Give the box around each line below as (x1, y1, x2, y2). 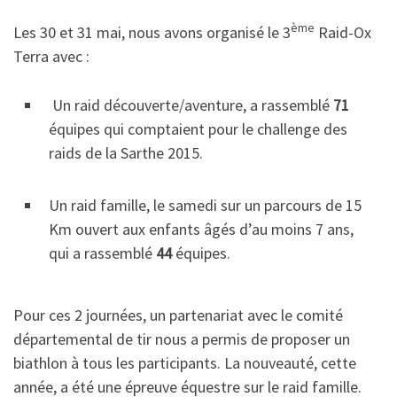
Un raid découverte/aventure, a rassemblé (49, 95, 333, 115)
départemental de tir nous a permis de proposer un (13, 328, 350, 349)
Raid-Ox (315, 22, 371, 43)
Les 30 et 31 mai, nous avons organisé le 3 (13, 22, 291, 43)
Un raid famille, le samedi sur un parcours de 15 (49, 195, 362, 215)
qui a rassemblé (49, 243, 156, 263)
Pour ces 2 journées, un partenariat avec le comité (13, 304, 343, 325)
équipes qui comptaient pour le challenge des (49, 119, 347, 139)
